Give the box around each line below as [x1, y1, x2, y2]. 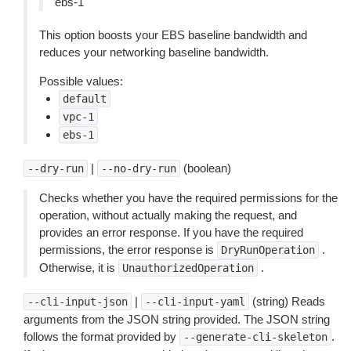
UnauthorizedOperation [122, 262, 254, 274]
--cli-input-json [27, 295, 128, 308]
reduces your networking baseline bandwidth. [39, 45, 269, 59]
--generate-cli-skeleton [183, 331, 327, 343]
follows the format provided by [24, 330, 179, 343]
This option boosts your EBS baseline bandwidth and [39, 28, 307, 42]
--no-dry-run [101, 162, 176, 175]
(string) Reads [249, 295, 325, 308]
